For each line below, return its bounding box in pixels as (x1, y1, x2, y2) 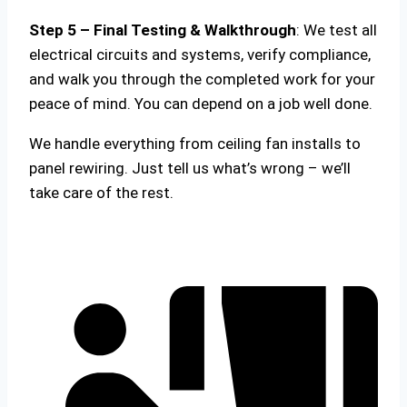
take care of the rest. (29, 183, 174, 202)
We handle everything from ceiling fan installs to (29, 134, 361, 153)
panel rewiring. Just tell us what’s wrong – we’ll (29, 158, 351, 177)
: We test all (296, 20, 377, 39)
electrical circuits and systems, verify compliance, (29, 45, 371, 64)
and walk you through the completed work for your (29, 69, 375, 88)
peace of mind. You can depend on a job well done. (29, 94, 372, 113)
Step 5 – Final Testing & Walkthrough (29, 20, 296, 39)
